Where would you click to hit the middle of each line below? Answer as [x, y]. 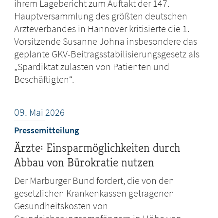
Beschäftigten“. [44, 79]
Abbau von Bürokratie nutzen [84, 163]
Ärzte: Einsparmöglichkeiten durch [97, 148]
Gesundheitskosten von [61, 206]
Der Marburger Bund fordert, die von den [94, 181]
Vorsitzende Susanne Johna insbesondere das [106, 41]
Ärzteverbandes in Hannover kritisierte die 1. [102, 29]
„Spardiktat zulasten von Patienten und [92, 67]
